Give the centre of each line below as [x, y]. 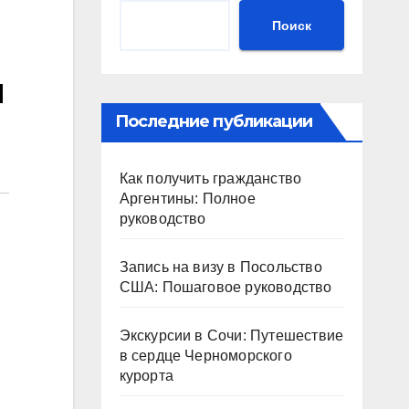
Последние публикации [214, 121]
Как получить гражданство [210, 178]
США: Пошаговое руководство [225, 287]
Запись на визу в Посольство [220, 267]
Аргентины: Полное [187, 199]
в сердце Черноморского [205, 356]
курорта [146, 376]
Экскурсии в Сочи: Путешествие [231, 336]
